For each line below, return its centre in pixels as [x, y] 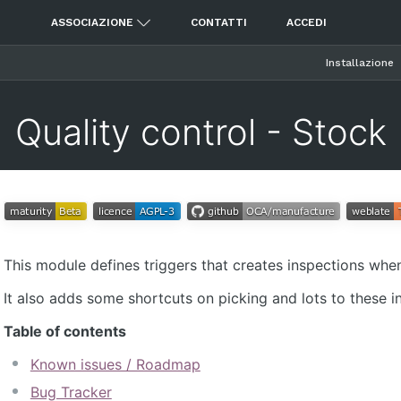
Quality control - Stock [200, 132]
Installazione [360, 63]
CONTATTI [218, 22]
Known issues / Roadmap [115, 365]
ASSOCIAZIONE [92, 22]
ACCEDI [306, 22]
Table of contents [64, 332]
